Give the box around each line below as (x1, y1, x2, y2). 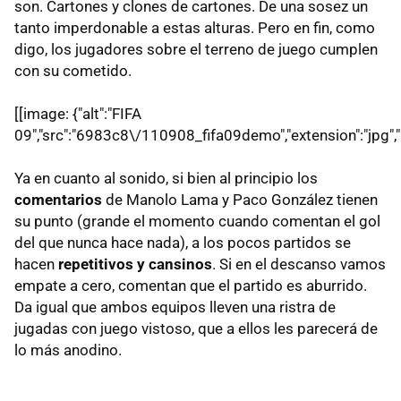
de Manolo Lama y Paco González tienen (102, 190, 378, 209)
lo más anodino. (14, 340, 122, 359)
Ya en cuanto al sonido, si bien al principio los (14, 168, 318, 187)
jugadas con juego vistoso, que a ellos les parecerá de (14, 319, 378, 337)
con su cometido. (14, 61, 132, 80)
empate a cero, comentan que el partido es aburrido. (14, 276, 367, 294)
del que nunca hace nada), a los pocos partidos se (14, 233, 351, 252)
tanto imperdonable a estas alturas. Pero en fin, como (14, 18, 375, 37)
